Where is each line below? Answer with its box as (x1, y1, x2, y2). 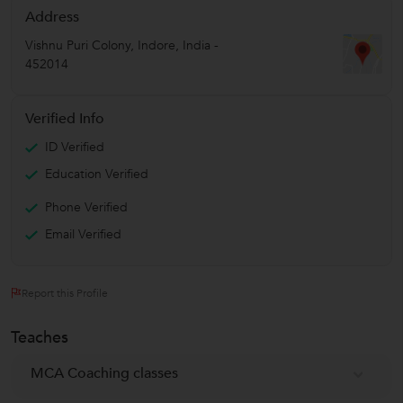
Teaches (11, 326, 68, 349)
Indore (138, 36, 175, 54)
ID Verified (45, 138, 104, 156)
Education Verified (45, 165, 148, 183)
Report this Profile (22, 285, 108, 300)
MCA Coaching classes (31, 363, 178, 383)
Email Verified (45, 225, 121, 243)
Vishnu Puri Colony (25, 36, 130, 54)
